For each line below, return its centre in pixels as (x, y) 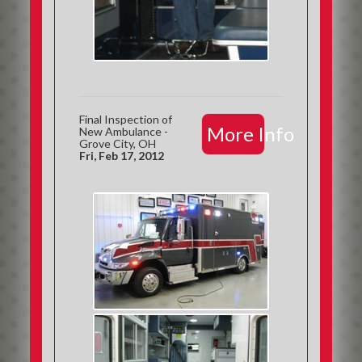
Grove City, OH (118, 143)
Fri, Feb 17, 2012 (122, 156)
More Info (250, 134)
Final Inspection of (126, 119)
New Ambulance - (124, 131)
